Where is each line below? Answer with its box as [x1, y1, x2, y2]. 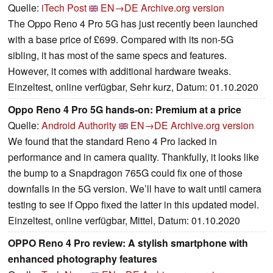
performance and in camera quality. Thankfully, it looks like [8, 149, 259, 164]
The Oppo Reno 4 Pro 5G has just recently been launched [8, 16, 258, 30]
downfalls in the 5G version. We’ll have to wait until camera [8, 181, 261, 196]
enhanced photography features [8, 251, 157, 266]
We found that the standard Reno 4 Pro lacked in [8, 133, 217, 148]
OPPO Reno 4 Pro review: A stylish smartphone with [8, 235, 248, 250]
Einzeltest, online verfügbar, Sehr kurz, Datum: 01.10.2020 [8, 79, 258, 94]
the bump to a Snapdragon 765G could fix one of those [8, 165, 243, 180]
